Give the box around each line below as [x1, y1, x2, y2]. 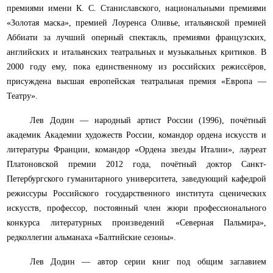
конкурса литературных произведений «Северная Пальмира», [7, 218, 266, 228]
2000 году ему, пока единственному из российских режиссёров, [7, 62, 266, 72]
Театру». [7, 91, 38, 101]
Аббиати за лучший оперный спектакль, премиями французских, [7, 33, 266, 43]
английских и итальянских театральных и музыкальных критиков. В [7, 48, 266, 57]
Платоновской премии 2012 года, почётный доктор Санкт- [7, 160, 266, 169]
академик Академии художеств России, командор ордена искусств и [7, 130, 266, 140]
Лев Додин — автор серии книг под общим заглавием [29, 257, 266, 267]
